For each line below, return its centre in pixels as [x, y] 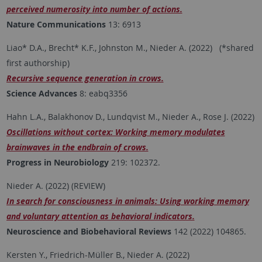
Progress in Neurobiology [57, 163]
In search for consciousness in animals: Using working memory [127, 201]
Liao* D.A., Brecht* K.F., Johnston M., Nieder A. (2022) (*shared [130, 48]
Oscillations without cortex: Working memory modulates [116, 132]
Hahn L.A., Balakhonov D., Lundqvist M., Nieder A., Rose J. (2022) [130, 117]
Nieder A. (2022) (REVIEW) [56, 186]
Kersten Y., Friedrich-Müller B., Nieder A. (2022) [98, 255]
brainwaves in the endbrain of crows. [77, 147]
